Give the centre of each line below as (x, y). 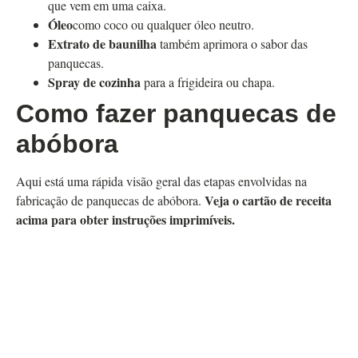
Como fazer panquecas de (176, 113)
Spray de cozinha (94, 82)
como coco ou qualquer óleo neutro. (163, 24)
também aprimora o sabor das (232, 43)
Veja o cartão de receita (268, 200)
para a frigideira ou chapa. (208, 82)
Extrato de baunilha (102, 43)
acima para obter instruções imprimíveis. (125, 219)
